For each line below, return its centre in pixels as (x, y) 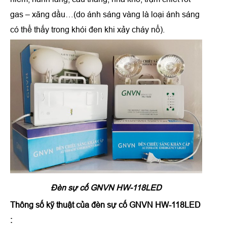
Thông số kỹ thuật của (51, 205)
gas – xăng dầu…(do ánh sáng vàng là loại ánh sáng (105, 14)
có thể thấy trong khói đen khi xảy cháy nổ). (87, 29)
